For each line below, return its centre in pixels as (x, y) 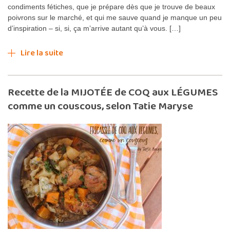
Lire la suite (42, 53)
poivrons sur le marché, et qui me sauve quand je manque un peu (115, 17)
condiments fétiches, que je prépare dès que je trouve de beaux (111, 6)
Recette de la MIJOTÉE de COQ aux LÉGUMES (113, 92)
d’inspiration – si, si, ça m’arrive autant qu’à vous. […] (94, 28)
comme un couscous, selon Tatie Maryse (100, 106)
